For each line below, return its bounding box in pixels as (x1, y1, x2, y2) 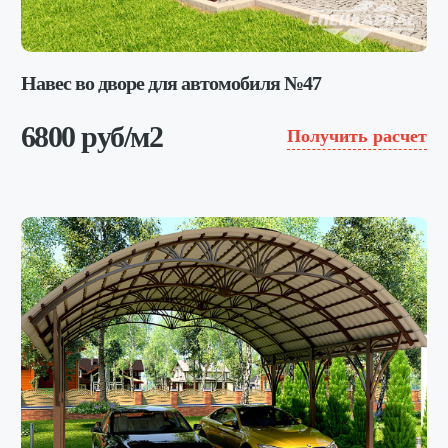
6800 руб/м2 (20, 119, 163, 153)
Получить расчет (287, 126, 428, 146)
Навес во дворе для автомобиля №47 (20, 71, 321, 94)
